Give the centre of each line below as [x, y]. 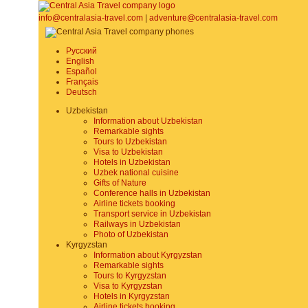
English [80, 61]
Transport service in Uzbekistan [152, 214]
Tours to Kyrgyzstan [130, 276]
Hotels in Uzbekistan [132, 162]
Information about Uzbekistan [148, 121]
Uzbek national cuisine [136, 173]
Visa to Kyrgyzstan [128, 286]
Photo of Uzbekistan [131, 234]
